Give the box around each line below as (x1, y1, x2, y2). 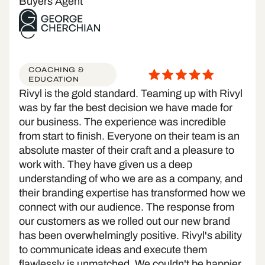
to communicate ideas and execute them (19, 244, 207, 256)
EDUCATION (28, 74, 79, 85)
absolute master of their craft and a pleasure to (19, 144, 234, 157)
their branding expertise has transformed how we (19, 187, 245, 199)
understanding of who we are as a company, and (19, 173, 243, 185)
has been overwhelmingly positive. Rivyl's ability (19, 230, 242, 242)
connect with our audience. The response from (19, 201, 234, 214)
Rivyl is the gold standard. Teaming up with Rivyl (19, 88, 243, 100)
